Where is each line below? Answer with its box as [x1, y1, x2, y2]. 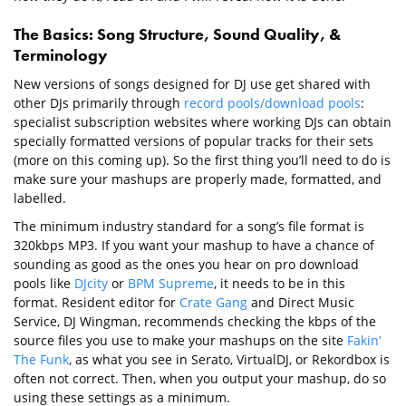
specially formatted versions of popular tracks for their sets [14, 131, 373, 150]
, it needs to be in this [214, 274, 345, 292]
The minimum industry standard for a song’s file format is [14, 217, 364, 235]
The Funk [14, 350, 69, 368]
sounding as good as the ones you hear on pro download [14, 255, 359, 273]
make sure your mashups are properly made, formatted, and [14, 169, 382, 188]
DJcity [74, 274, 108, 292]
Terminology [14, 43, 108, 65]
